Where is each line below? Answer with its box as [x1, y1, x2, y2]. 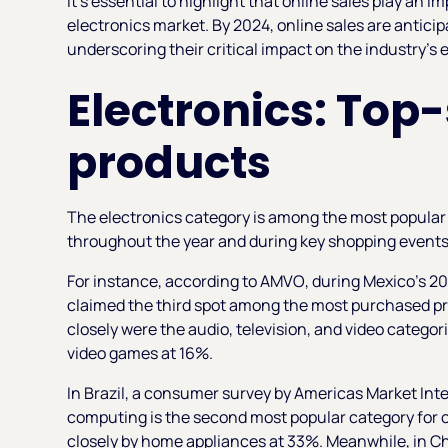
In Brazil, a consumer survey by [67, 381, 295, 404]
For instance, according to [67, 269, 261, 292]
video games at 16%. [67, 341, 214, 364]
